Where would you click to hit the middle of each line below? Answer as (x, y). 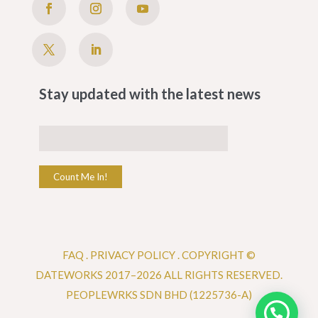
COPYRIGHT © (218, 255)
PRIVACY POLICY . (136, 255)
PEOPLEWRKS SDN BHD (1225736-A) (159, 295)
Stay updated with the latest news (149, 94)
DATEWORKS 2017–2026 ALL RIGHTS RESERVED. (159, 275)
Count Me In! (80, 177)
